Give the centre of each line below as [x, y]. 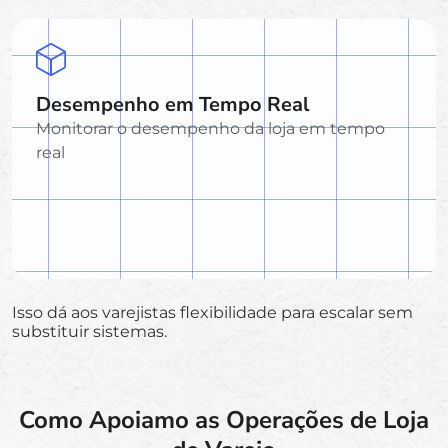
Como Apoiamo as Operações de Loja [224, 419]
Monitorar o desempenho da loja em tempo [210, 128]
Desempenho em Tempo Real [172, 104]
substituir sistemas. [89, 331]
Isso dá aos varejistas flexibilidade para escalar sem [212, 312]
